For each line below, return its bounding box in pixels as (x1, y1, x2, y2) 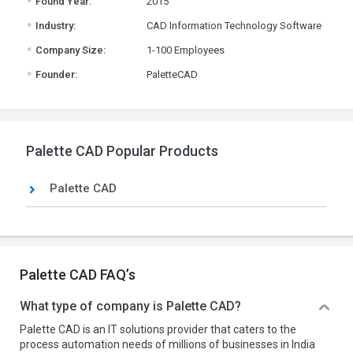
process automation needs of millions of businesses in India (20, 338, 315, 351)
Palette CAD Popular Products (25, 143, 218, 159)
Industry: (32, 20, 76, 32)
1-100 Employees (146, 44, 225, 56)
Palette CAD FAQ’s (20, 266, 136, 283)
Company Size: (32, 44, 106, 56)
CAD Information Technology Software (146, 20, 321, 32)
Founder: (32, 69, 77, 80)
